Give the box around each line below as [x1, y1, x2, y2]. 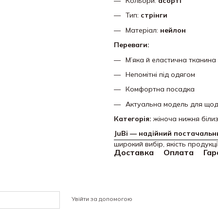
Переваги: [114, 40, 149, 50]
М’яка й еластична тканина [126, 55, 216, 64]
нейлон [160, 25, 186, 35]
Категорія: [114, 114, 151, 124]
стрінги [141, 11, 167, 20]
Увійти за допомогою [71, 195, 132, 202]
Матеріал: [126, 25, 160, 35]
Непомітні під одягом [126, 70, 195, 79]
